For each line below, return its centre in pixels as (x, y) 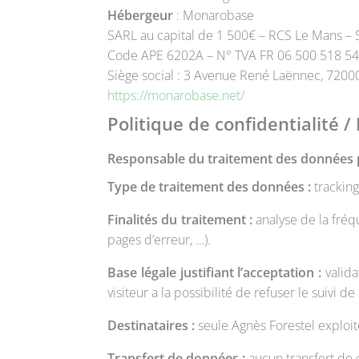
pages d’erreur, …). (159, 239)
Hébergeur (142, 15)
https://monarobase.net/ (176, 95)
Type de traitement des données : (210, 186)
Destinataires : (151, 325)
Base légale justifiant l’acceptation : (215, 272)
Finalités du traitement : (180, 219)
